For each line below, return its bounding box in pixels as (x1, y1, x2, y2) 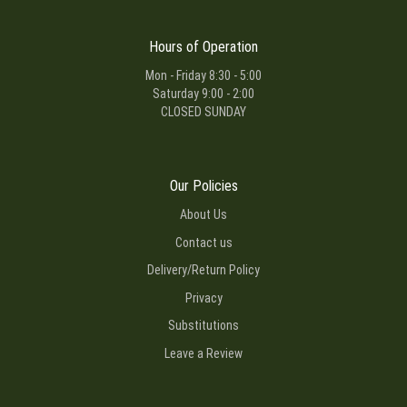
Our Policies (169, 176, 238, 194)
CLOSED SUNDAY (161, 104, 246, 120)
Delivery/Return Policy (147, 263, 260, 278)
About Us (180, 207, 227, 223)
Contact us (174, 234, 233, 250)
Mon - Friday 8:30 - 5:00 (145, 68, 262, 84)
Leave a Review (164, 345, 243, 361)
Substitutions (168, 318, 239, 333)
